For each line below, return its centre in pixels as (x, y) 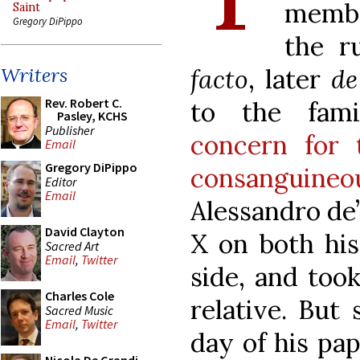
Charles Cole (80, 296)
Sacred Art (72, 245)
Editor (61, 181)
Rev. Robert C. (84, 103)
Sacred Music (79, 310)
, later (290, 79)
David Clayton (85, 231)
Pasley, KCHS (92, 116)
